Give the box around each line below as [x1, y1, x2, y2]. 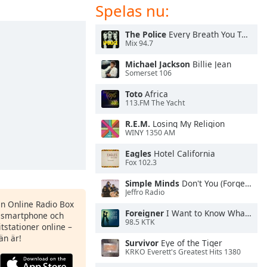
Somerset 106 [125, 68, 172, 79]
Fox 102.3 [125, 157, 157, 168]
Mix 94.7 [125, 38, 153, 49]
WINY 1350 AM [125, 128, 175, 138]
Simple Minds [125, 178, 179, 189]
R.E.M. [125, 118, 150, 129]
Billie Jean [190, 58, 231, 70]
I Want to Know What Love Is [164, 207, 245, 219]
